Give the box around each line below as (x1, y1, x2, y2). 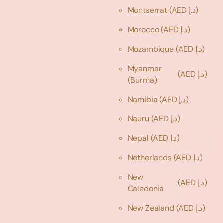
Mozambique (127, 43, 176, 54)
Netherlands (127, 152, 174, 163)
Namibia (127, 94, 160, 105)
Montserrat (127, 4, 169, 15)
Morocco (127, 24, 161, 35)
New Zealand (127, 202, 176, 213)
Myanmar (127, 63, 162, 74)
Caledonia (127, 183, 166, 194)
